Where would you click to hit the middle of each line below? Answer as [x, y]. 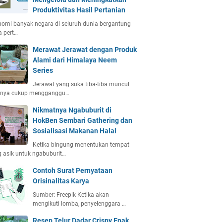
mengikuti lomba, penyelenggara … [79, 204]
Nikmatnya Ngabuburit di [72, 110]
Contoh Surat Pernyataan [73, 170]
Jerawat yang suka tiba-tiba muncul [81, 84]
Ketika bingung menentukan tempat [81, 145]
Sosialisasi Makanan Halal [75, 131]
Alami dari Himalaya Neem [75, 60]
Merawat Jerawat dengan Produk [85, 50]
